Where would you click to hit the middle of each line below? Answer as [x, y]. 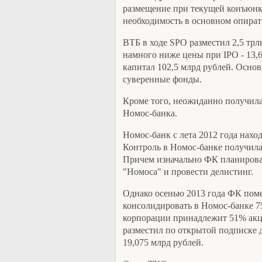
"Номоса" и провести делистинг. [188, 172]
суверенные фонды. [162, 79]
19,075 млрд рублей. [163, 242]
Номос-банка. [150, 113]
